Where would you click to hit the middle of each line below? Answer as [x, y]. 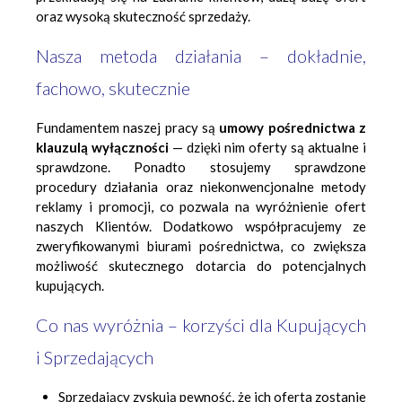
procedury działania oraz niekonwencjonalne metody [201, 186]
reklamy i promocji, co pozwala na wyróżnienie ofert [201, 206]
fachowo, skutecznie [113, 87]
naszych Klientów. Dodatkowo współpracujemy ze [201, 226]
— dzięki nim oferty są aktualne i [267, 147]
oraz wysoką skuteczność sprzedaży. [143, 16]
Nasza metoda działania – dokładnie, [201, 55]
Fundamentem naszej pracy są [128, 127]
